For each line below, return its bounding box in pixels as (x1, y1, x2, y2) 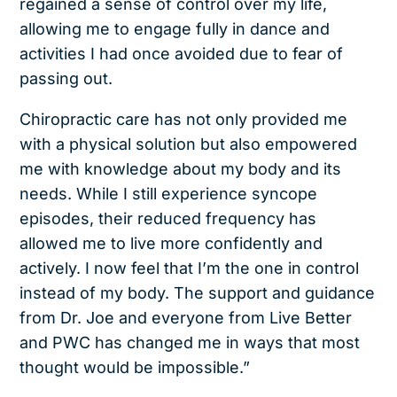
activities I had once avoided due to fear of (19, 43, 344, 63)
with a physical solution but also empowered (19, 134, 358, 153)
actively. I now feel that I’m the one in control (19, 258, 360, 277)
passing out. (19, 68, 113, 88)
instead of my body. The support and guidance (19, 283, 376, 302)
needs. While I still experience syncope (19, 183, 318, 203)
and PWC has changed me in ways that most (19, 332, 361, 352)
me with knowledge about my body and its (19, 159, 342, 178)
